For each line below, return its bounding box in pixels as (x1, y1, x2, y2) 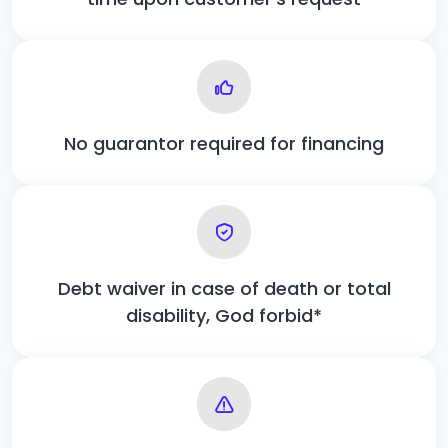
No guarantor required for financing (64, 130, 384, 156)
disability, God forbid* (126, 302, 322, 328)
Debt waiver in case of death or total (57, 275, 391, 301)
